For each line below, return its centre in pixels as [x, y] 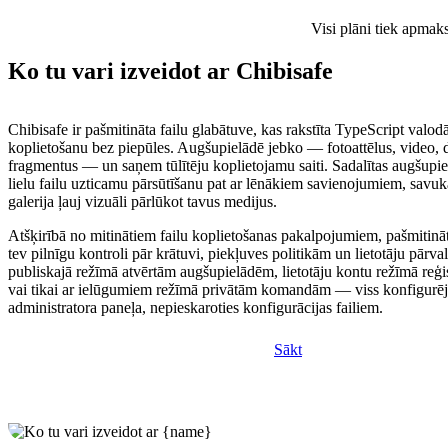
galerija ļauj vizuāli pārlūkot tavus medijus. [142, 202]
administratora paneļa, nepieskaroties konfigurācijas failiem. [195, 308]
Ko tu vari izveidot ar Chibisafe [170, 71]
